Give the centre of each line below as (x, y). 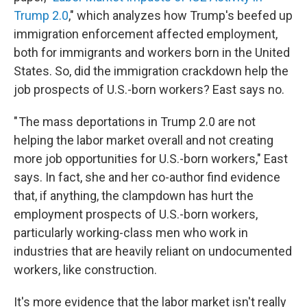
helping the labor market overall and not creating (144, 140)
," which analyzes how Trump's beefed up (181, 15)
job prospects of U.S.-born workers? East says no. (149, 89)
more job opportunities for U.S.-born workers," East (151, 159)
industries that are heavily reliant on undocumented (153, 251)
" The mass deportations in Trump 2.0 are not (135, 122)
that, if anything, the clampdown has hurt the (134, 196)
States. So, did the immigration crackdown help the (151, 71)
